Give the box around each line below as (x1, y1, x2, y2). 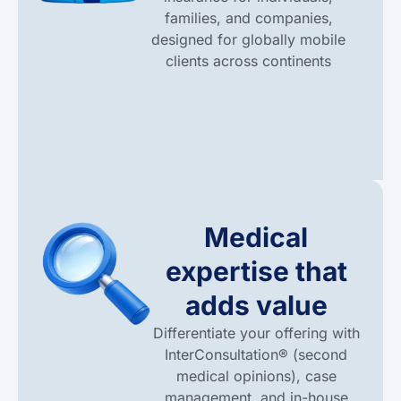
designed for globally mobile (151, 30, 346, 48)
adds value (184, 289, 328, 322)
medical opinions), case (175, 367, 337, 386)
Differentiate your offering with (152, 324, 360, 343)
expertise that (165, 255, 347, 288)
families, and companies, (164, 9, 333, 27)
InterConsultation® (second (165, 346, 348, 364)
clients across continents (166, 52, 332, 70)
